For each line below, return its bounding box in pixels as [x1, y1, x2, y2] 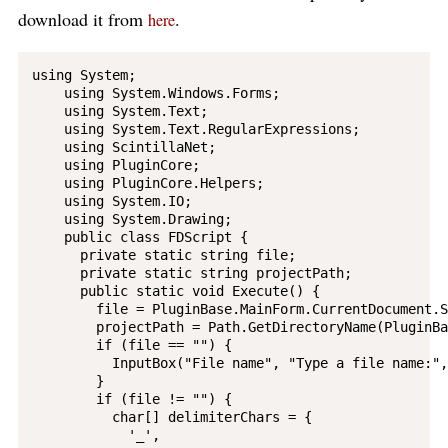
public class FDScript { [31, 228, 248, 245]
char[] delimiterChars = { [31, 408, 312, 425]
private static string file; [31, 246, 296, 263]
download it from [18, 7, 148, 31]
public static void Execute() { [31, 282, 320, 299]
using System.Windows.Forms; [31, 84, 280, 101]
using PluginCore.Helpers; [31, 174, 264, 191]
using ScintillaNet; [31, 138, 216, 155]
